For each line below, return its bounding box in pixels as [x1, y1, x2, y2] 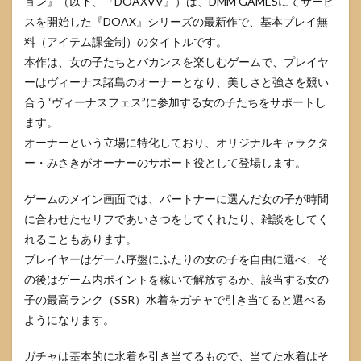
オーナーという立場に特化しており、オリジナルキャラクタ [24, 135, 329, 149]
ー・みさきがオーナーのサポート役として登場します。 [24, 155, 306, 169]
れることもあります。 [24, 231, 137, 246]
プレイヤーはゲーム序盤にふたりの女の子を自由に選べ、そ [24, 251, 329, 266]
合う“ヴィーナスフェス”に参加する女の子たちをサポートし [24, 94, 326, 109]
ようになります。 [24, 312, 114, 326]
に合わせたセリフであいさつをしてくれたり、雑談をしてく [24, 211, 329, 226]
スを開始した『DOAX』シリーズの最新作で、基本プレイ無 [24, 14, 328, 28]
